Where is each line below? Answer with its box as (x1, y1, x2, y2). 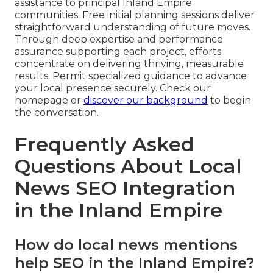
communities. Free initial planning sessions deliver (15, 9, 255, 21)
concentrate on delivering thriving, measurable (15, 57, 244, 69)
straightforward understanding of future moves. (15, 21, 250, 33)
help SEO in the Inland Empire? (15, 253, 254, 272)
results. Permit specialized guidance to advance (15, 69, 247, 82)
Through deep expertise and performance (15, 33, 223, 45)
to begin (208, 94, 251, 106)
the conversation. (15, 106, 99, 118)
